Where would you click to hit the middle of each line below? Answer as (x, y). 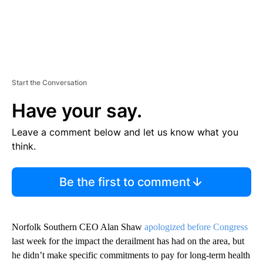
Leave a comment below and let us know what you (125, 132)
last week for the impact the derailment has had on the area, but (128, 241)
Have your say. (77, 110)
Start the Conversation (49, 82)
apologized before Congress (196, 227)
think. (24, 146)
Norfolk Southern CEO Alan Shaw (78, 227)
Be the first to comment (124, 182)
